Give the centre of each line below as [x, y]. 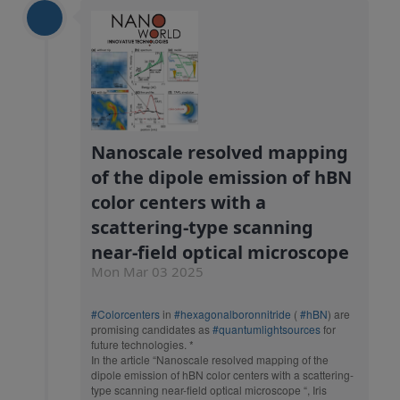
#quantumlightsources [267, 329]
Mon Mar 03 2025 [147, 271]
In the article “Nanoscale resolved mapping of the [210, 359]
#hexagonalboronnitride [233, 313]
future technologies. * [142, 344]
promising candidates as [152, 329]
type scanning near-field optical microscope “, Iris [209, 389]
